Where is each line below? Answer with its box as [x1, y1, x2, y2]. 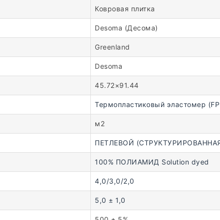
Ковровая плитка [95, 4, 155, 13]
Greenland [95, 42, 130, 51]
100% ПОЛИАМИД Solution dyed [95, 157, 209, 166]
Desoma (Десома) [95, 23, 158, 32]
